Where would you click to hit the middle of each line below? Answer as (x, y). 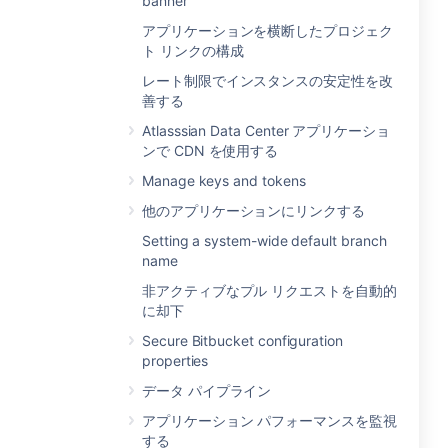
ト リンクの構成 (193, 50)
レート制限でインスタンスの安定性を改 (267, 80)
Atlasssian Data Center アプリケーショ (266, 130)
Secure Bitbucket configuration (242, 340)
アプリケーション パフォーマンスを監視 (269, 420)
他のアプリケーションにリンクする (253, 210)
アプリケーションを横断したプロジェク (267, 30)
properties (175, 360)
